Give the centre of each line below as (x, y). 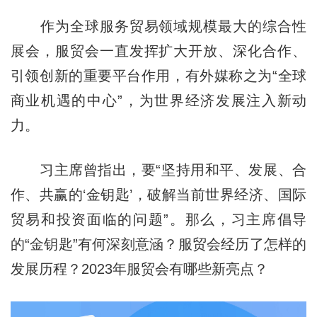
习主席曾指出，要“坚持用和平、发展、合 (158, 169)
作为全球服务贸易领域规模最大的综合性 (158, 26)
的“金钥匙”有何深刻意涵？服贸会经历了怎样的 (158, 244)
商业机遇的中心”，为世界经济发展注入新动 (158, 100)
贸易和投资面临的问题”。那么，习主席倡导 (158, 219)
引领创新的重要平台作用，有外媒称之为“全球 (158, 75)
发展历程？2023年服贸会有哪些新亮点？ (139, 269)
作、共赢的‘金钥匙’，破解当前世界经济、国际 (158, 194)
